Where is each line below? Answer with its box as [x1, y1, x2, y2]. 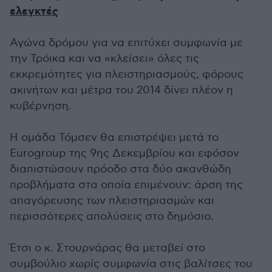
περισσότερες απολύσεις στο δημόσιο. [10, 210, 214, 223]
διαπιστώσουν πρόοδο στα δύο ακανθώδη [10, 163, 231, 175]
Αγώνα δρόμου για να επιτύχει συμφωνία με [10, 36, 243, 49]
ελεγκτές [10, 4, 58, 19]
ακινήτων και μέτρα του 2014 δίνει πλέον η [10, 84, 233, 97]
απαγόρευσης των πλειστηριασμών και [10, 194, 214, 207]
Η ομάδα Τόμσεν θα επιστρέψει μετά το [10, 131, 219, 144]
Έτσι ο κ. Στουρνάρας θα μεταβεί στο [10, 242, 205, 254]
